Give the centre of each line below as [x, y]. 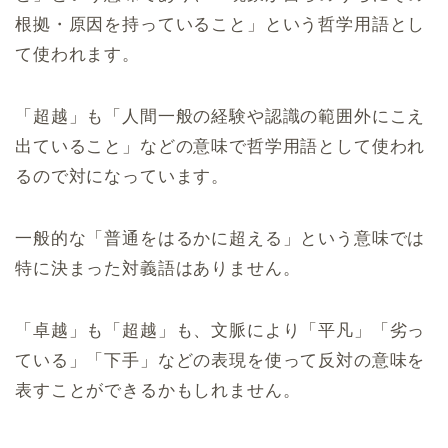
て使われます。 [77, 54]
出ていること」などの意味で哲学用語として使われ [220, 146]
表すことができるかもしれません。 [158, 390]
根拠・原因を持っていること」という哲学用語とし [220, 24]
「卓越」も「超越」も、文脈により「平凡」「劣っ [220, 330]
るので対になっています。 [122, 176]
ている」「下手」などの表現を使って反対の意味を [220, 360]
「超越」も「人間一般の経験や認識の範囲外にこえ [220, 116]
